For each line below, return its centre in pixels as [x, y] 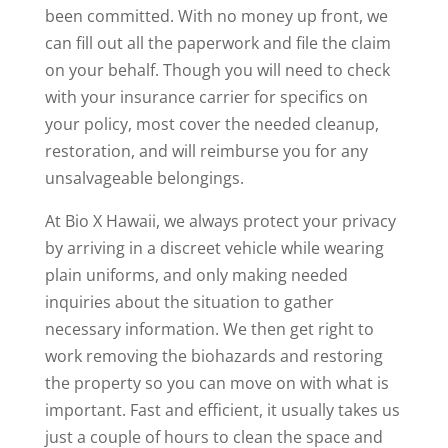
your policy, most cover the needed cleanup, [211, 124]
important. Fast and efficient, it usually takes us [222, 410]
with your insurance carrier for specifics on [206, 97]
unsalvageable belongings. [144, 178]
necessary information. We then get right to [209, 329]
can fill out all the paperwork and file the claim [217, 43]
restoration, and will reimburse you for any [206, 151]
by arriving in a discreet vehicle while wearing [214, 248]
